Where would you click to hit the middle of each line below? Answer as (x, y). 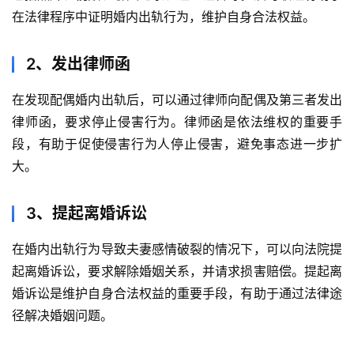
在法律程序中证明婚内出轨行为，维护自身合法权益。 (164, 17)
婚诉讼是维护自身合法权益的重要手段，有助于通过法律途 (177, 294)
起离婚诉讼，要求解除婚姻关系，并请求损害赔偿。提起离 (177, 271)
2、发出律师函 (78, 64)
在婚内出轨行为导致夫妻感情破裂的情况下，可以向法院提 (177, 249)
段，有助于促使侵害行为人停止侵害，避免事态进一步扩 (177, 144)
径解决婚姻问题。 (62, 316)
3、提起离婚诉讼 (87, 214)
